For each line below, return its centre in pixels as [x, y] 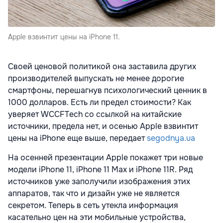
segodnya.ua [170, 138]
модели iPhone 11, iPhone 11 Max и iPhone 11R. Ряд [100, 170]
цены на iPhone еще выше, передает [76, 138]
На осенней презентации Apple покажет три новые [106, 158]
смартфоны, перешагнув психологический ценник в [108, 91]
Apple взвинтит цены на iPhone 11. [64, 37]
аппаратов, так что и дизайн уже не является [94, 194]
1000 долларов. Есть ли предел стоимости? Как [100, 103]
